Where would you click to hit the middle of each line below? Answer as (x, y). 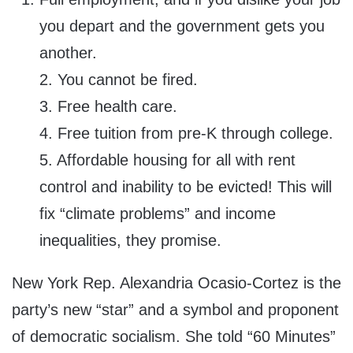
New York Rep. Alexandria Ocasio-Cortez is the (176, 283)
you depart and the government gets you (182, 26)
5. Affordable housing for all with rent (167, 160)
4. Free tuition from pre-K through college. (186, 134)
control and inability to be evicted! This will (186, 187)
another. (68, 53)
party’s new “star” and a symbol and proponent (175, 310)
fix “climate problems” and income (158, 214)
